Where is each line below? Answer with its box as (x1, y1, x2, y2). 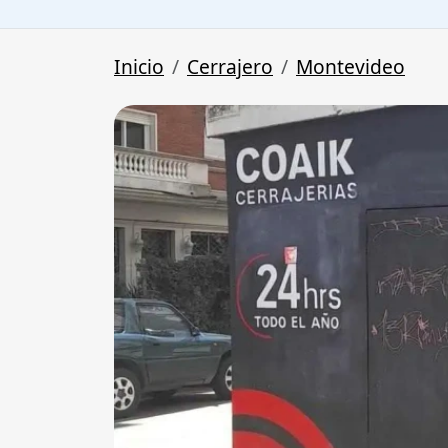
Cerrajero (187, 53, 273, 81)
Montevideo (296, 53, 405, 81)
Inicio (114, 53, 164, 81)
